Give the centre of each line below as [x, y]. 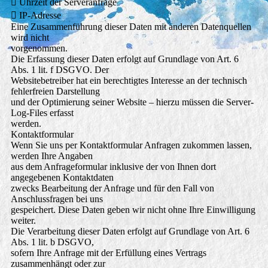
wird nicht [30, 38]
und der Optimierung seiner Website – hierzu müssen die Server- [132, 102]
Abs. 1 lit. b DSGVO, [52, 242]
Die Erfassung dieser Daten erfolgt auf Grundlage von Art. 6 [124, 59]
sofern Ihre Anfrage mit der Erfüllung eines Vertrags [108, 253]
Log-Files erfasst [42, 113]
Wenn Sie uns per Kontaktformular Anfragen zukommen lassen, [131, 145]
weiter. [23, 221]
